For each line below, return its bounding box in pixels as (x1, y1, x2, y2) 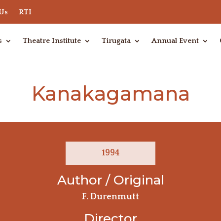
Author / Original (57, 172, 164, 188)
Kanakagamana (31, 81, 190, 106)
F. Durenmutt (82, 192, 139, 202)
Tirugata (101, 37, 131, 45)
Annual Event (151, 37, 199, 45)
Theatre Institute (22, 37, 81, 45)
